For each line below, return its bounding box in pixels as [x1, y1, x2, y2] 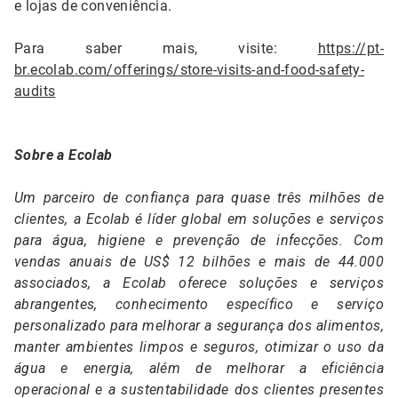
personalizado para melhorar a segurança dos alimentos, [14, 317, 384, 335]
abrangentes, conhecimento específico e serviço [14, 296, 384, 314]
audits [14, 83, 56, 100]
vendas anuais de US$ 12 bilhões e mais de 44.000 [14, 253, 384, 271]
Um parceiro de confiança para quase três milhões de [14, 189, 384, 207]
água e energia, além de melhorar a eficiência [14, 360, 384, 378]
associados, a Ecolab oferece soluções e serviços [14, 275, 384, 292]
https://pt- [317, 40, 384, 58]
